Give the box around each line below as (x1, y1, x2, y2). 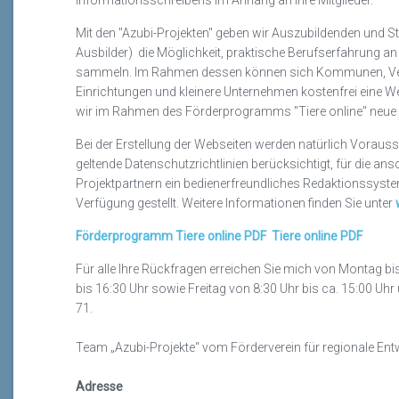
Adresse (76, 379, 123, 394)
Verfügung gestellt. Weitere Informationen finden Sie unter (76, 196, 395, 210)
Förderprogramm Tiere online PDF (76, 229, 269, 243)
